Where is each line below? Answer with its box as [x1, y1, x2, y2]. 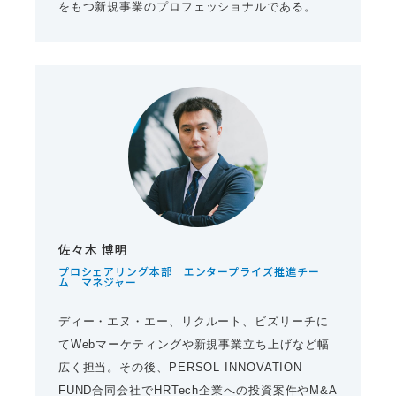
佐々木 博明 [57, 242, 129, 257]
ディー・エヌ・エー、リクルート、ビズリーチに [57, 315, 329, 329]
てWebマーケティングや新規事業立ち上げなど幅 [57, 338, 330, 352]
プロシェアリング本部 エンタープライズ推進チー [57, 264, 320, 278]
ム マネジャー [57, 275, 138, 289]
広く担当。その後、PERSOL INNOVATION [57, 361, 303, 375]
